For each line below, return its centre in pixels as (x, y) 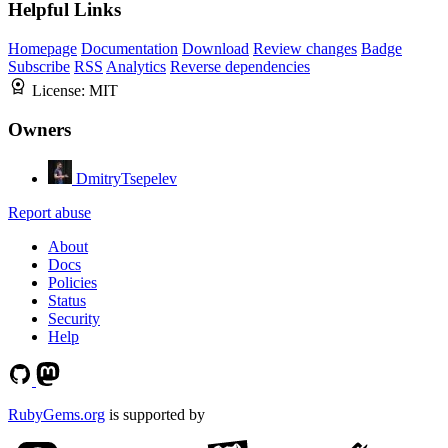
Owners (39, 129)
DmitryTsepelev (126, 178)
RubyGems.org (56, 414)
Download (215, 49)
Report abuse (49, 212)
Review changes (305, 49)
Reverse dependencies (240, 67)
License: (60, 91)
